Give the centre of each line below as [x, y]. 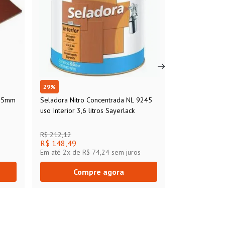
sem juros [125, 152]
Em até [51, 152]
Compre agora [98, 172]
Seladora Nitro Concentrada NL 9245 [96, 100]
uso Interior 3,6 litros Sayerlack [87, 111]
